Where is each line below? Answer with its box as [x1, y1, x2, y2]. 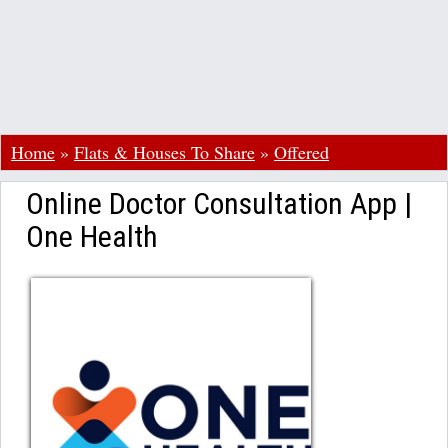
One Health [26, 219, 158, 254]
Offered [274, 140, 329, 164]
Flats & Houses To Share [74, 140, 255, 164]
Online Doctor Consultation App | [26, 186, 412, 221]
